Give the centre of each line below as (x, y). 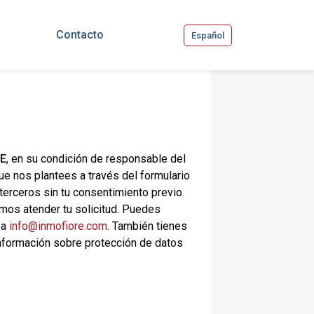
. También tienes (147, 226)
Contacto (80, 35)
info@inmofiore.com (58, 226)
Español (208, 35)
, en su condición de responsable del (96, 159)
